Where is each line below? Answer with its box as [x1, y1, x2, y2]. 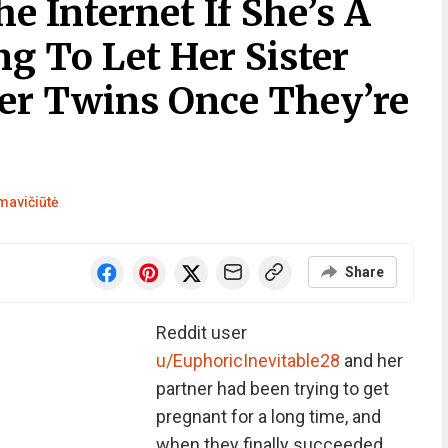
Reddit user [155, 322, 247, 343]
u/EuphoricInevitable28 [155, 350, 340, 371]
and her [339, 350, 403, 371]
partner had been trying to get [155, 378, 389, 399]
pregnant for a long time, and [155, 406, 381, 427]
